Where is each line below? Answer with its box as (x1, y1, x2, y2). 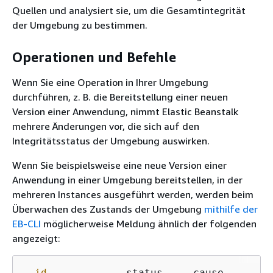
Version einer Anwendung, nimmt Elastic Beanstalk (12, 105, 238, 118)
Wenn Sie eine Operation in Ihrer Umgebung (12, 76, 208, 88)
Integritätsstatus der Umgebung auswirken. (12, 135, 210, 147)
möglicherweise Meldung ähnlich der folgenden (41, 218, 257, 230)
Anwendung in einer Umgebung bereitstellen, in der (12, 174, 243, 186)
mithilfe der (204, 203, 258, 215)
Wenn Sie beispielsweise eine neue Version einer (12, 159, 227, 171)
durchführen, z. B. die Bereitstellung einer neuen (12, 91, 228, 103)
